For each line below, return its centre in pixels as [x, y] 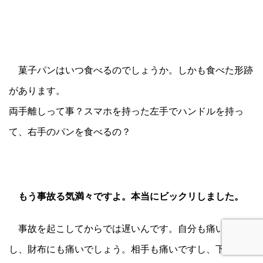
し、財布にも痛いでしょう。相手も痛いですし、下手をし [131, 249]
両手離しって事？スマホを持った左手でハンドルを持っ [126, 111]
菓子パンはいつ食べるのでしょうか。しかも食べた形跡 [131, 70]
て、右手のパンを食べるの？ [70, 131]
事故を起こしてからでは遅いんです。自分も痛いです [126, 228]
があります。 [37, 90]
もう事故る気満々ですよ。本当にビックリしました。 [131, 196]
